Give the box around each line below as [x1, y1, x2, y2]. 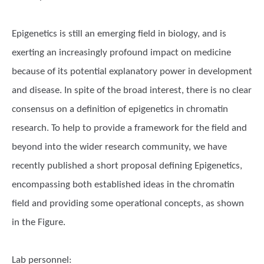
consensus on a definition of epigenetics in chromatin [12, 104, 228, 114]
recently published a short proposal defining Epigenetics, [12, 161, 242, 171]
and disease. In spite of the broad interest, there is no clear [12, 85, 252, 95]
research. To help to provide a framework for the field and [12, 123, 247, 133]
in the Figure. [12, 217, 65, 227]
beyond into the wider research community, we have [12, 142, 227, 152]
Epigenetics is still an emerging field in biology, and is [12, 29, 226, 39]
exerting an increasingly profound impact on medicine [12, 48, 231, 58]
